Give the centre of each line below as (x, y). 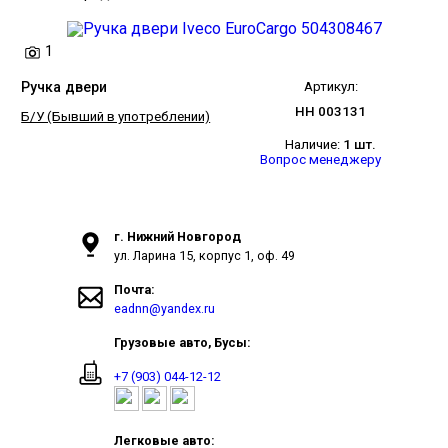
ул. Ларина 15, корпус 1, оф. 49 (205, 255)
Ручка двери (64, 86)
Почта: (135, 289)
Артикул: (330, 86)
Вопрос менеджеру (320, 159)
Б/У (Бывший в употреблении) (116, 116)
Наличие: (314, 144)
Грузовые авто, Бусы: (183, 342)
